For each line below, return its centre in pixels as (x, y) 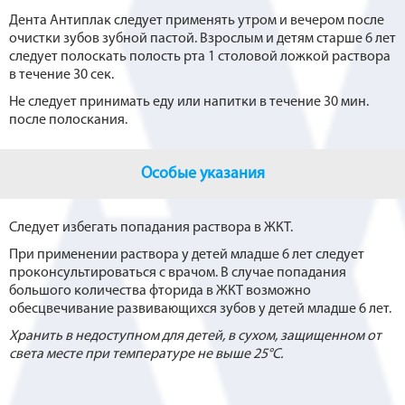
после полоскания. (68, 121)
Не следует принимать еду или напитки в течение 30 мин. (189, 103)
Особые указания (202, 174)
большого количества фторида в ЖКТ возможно (160, 292)
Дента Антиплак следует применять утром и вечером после (197, 21)
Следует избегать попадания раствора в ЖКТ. (151, 228)
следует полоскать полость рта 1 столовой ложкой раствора (200, 57)
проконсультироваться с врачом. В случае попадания (178, 273)
